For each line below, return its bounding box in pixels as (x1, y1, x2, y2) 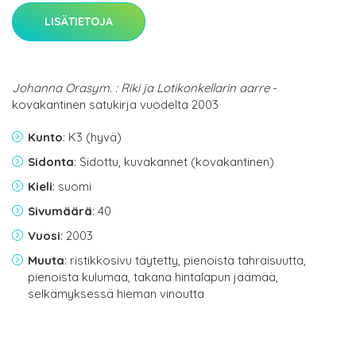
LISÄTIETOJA (44, 14, 113, 29)
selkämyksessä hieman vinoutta (28, 286, 204, 302)
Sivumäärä (28, 203, 92, 219)
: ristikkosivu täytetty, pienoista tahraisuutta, (64, 253, 306, 269)
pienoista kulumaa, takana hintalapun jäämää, (28, 269, 278, 285)
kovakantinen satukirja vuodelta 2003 (12, 97, 219, 113)
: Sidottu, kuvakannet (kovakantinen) (74, 154, 274, 170)
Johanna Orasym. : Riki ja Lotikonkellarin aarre (12, 80, 269, 96)
